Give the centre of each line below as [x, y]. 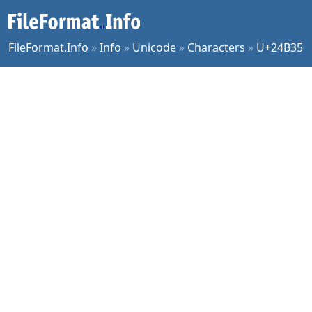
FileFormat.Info [48, 47]
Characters [216, 47]
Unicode [154, 47]
